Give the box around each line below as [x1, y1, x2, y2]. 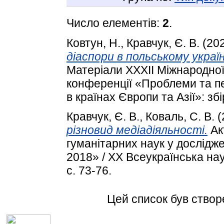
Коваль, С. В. [145, 110, 214, 123]
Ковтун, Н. [66, 36, 120, 49]
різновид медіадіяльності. [66, 123, 207, 137]
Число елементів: [66, 16, 162, 29]
